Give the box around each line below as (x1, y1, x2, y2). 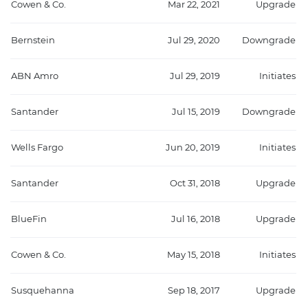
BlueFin (11, 214, 47, 225)
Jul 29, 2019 (170, 71, 220, 82)
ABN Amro (11, 71, 58, 82)
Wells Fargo (11, 142, 63, 153)
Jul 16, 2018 (171, 214, 220, 225)
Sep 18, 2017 (168, 285, 220, 296)
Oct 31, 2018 (170, 178, 220, 189)
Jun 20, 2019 (166, 142, 220, 153)
